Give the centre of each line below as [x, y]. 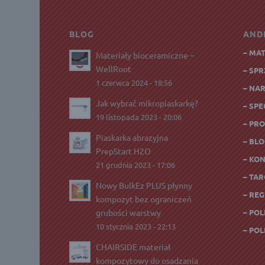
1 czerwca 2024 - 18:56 [134, 83]
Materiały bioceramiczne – [145, 55]
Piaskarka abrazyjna [132, 138]
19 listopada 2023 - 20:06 [139, 117]
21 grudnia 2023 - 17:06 [136, 165]
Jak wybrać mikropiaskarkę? [147, 103]
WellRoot [114, 69]
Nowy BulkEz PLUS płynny [144, 185]
